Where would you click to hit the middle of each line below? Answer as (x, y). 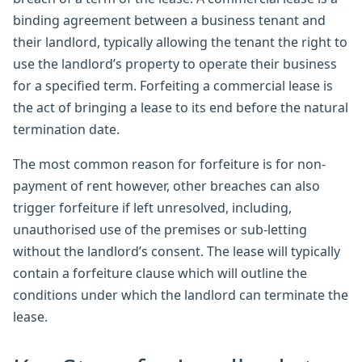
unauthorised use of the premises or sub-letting (160, 229)
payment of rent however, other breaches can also (166, 185)
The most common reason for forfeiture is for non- (169, 164)
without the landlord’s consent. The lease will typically (177, 251)
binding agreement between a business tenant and (169, 20)
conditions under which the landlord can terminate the (181, 295)
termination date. (66, 129)
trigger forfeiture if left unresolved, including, (152, 207)
